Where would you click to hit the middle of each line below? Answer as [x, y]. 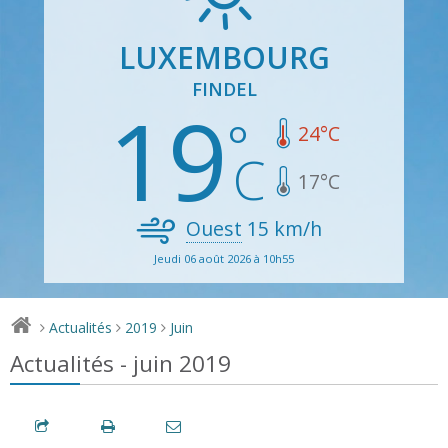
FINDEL [224, 88]
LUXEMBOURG [224, 57]
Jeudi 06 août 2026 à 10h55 [224, 258]
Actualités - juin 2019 [120, 363]
